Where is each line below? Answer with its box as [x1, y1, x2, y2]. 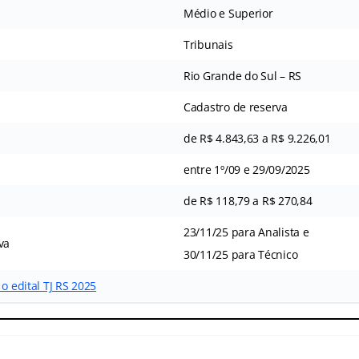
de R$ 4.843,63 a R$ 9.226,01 [183, 130, 331, 146]
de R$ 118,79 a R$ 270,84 [183, 192, 313, 208]
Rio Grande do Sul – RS [183, 67, 302, 83]
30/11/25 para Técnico [183, 246, 298, 262]
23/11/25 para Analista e [183, 224, 309, 240]
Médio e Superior [183, 5, 273, 21]
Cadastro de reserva [183, 99, 288, 115]
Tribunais [183, 36, 233, 52]
